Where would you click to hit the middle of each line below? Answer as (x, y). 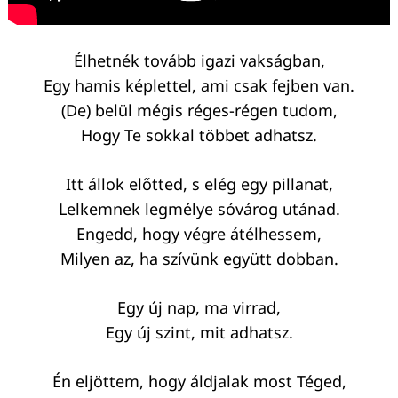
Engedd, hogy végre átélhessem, (199, 234)
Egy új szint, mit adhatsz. (199, 333)
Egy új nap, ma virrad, (199, 308)
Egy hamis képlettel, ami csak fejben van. (199, 86)
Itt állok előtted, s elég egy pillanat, (199, 184)
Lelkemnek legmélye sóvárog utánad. (199, 209)
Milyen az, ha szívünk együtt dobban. (199, 259)
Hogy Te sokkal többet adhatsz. (199, 135)
